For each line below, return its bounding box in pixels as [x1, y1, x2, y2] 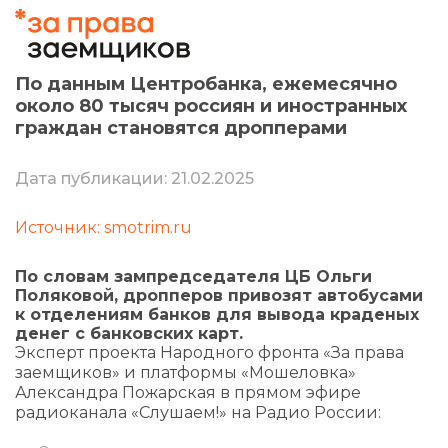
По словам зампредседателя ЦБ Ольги [15, 267, 372, 286]
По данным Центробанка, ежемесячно [15, 73, 397, 95]
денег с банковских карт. [15, 324, 243, 343]
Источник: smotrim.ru [15, 218, 192, 237]
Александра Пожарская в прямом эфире [15, 383, 361, 402]
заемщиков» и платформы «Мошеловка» [15, 363, 356, 382]
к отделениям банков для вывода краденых [15, 305, 419, 324]
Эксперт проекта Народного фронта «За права [15, 343, 404, 362]
